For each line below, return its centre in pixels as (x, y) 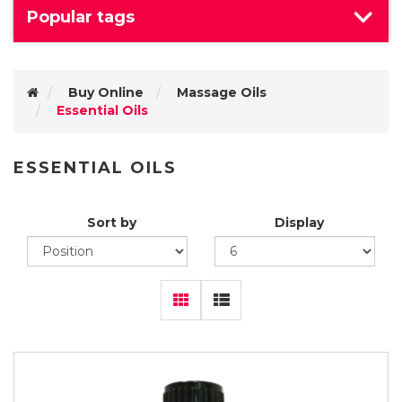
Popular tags (81, 17)
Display (299, 223)
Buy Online (106, 92)
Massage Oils (222, 92)
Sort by (112, 223)
